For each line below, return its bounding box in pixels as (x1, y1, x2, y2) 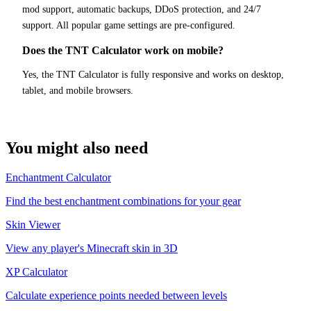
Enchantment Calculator (6, 171, 111, 183)
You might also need (6, 138, 148, 157)
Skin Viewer (6, 218, 60, 230)
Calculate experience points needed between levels (6, 289, 227, 301)
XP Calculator (6, 265, 67, 278)
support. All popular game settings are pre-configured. (22, 19, 235, 31)
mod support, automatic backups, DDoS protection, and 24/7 (22, 3, 261, 15)
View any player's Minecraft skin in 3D (6, 242, 178, 254)
